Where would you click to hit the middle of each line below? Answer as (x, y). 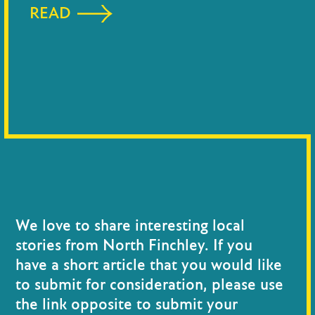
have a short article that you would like (149, 265)
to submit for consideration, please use (149, 285)
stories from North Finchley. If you (134, 246)
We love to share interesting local (130, 226)
